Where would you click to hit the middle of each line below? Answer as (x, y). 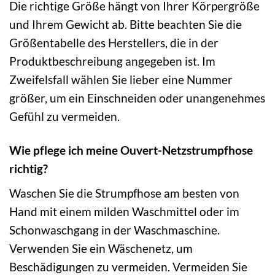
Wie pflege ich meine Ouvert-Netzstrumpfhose (131, 150)
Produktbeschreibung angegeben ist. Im (112, 61)
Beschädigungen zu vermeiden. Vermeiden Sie (128, 266)
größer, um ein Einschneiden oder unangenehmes (137, 98)
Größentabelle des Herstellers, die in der (114, 43)
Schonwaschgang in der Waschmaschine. (114, 230)
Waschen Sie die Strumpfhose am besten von (124, 193)
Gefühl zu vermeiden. (64, 117)
